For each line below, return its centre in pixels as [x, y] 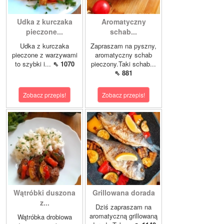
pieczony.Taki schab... [123, 64]
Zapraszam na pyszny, [123, 46]
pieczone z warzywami [44, 55]
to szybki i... [34, 64]
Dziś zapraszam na [123, 207]
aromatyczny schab [123, 55]
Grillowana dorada [123, 193]
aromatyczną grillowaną [123, 216]
